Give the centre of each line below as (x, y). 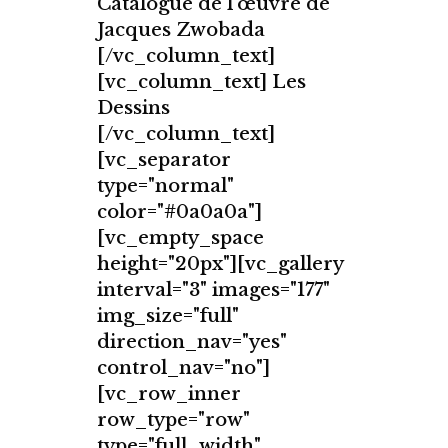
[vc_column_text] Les (201, 82)
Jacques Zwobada (181, 30)
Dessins (133, 108)
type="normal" (165, 186)
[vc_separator (164, 160)
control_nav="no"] (183, 368)
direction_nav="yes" (192, 342)
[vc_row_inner (169, 394)
